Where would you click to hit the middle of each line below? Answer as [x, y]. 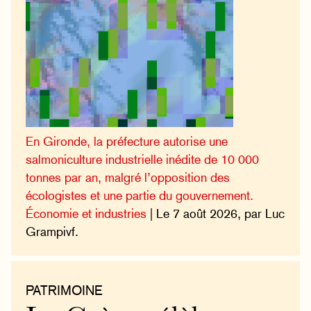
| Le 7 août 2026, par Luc [216, 214]
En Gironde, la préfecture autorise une [127, 142]
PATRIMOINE [65, 291]
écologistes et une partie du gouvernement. [140, 196]
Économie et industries [86, 214]
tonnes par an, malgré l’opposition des [128, 178]
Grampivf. [52, 232]
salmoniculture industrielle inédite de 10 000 [143, 160]
